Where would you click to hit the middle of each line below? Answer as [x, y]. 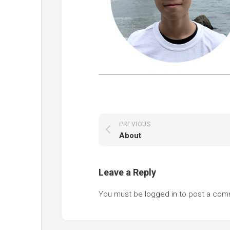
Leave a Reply [127, 172]
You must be [122, 194]
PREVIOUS [135, 124]
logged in [161, 194]
